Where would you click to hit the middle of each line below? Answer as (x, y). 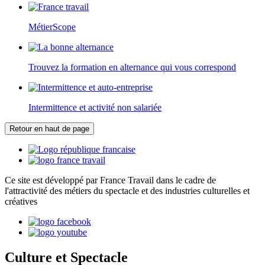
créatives (21, 202)
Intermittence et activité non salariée (95, 108)
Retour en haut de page (49, 129)
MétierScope (52, 27)
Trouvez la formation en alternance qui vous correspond (132, 67)
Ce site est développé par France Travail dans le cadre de (110, 180)
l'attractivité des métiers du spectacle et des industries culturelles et (127, 191)
